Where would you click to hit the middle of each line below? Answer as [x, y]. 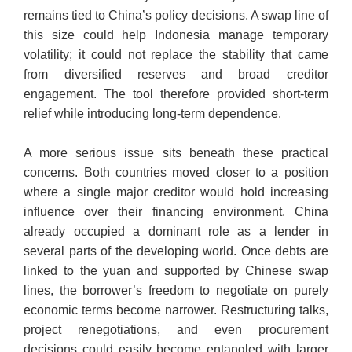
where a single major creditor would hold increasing [176, 192]
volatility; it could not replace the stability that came [176, 55]
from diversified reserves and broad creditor [176, 75]
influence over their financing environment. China [176, 212]
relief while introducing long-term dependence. [153, 114]
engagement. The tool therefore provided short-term [176, 94]
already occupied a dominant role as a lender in [176, 232]
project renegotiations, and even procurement [176, 330]
